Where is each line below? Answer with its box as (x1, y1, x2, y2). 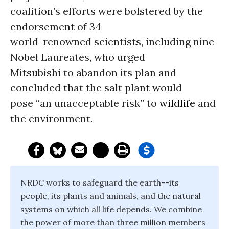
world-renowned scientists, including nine (10, 35, 214, 48)
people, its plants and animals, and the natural (20, 191, 201, 201)
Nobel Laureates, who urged (10, 51, 145, 63)
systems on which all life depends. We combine (20, 204, 202, 214)
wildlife (159, 97, 195, 109)
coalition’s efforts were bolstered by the (10, 5, 203, 17)
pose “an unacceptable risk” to (10, 97, 159, 109)
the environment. (10, 112, 93, 125)
